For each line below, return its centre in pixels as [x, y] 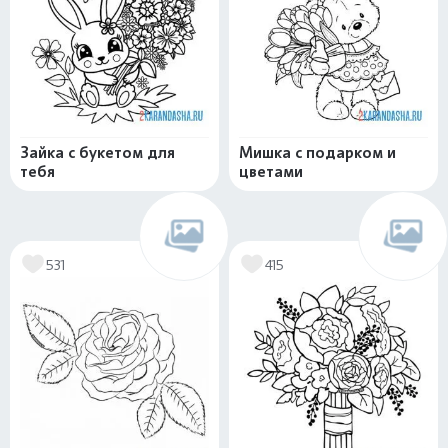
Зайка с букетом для [97, 153]
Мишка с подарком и [317, 153]
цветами [271, 172]
